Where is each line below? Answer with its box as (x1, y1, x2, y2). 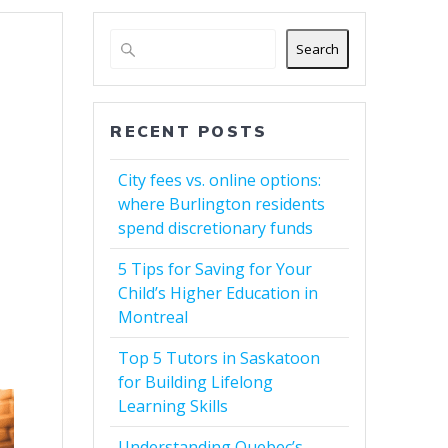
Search (295, 40, 339, 59)
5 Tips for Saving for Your (118, 258, 313, 281)
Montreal (118, 306, 189, 329)
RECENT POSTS (110, 121, 268, 142)
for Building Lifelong (118, 371, 274, 394)
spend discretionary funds (118, 217, 314, 240)
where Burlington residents (118, 193, 326, 216)
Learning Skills (118, 395, 229, 418)
